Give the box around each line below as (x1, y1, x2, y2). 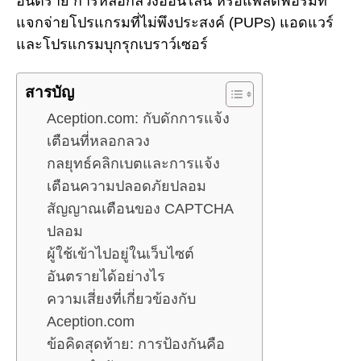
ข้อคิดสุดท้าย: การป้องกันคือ (47, 336, 225, 353)
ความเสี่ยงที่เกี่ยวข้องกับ (47, 291, 196, 308)
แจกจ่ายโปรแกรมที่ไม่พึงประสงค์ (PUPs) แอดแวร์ (16, 14, 334, 31)
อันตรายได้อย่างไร (47, 268, 165, 285)
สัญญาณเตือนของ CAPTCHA (47, 201, 233, 218)
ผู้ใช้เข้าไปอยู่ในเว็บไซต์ (47, 246, 194, 263)
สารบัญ (25, 84, 74, 102)
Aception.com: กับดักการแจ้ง (47, 110, 230, 127)
